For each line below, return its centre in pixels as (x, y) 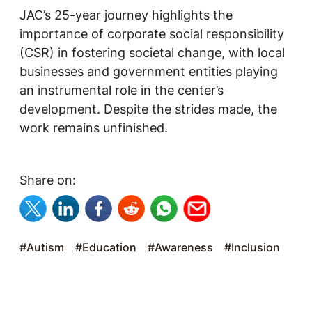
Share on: (48, 180)
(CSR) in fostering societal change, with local (152, 53)
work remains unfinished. (94, 128)
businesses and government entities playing (149, 71)
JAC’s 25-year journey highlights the (126, 15)
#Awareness (180, 247)
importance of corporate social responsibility (152, 34)
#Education (106, 247)
